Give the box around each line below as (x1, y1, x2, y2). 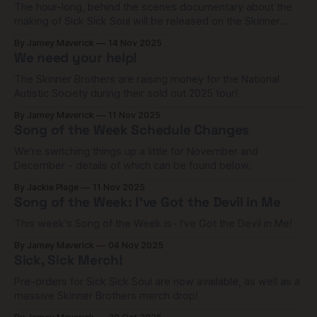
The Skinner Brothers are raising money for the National (14, 73, 279, 86)
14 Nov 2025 (108, 38, 162, 48)
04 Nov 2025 (108, 240, 163, 250)
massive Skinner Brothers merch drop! (14, 289, 198, 302)
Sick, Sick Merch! (14, 251, 123, 269)
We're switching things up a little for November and (14, 145, 258, 158)
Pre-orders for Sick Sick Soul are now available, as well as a (14, 275, 300, 288)
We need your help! (14, 49, 138, 67)
